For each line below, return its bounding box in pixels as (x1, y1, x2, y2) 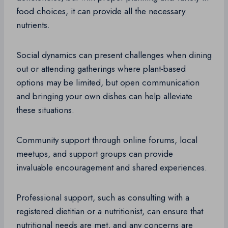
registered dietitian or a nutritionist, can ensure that (16, 205, 203, 218)
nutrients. (16, 19, 50, 32)
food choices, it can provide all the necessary (16, 5, 185, 18)
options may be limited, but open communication (16, 76, 199, 89)
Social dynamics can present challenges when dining (16, 49, 212, 62)
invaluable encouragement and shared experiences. (16, 161, 207, 174)
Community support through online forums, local (16, 134, 197, 147)
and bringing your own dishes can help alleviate (16, 90, 192, 103)
